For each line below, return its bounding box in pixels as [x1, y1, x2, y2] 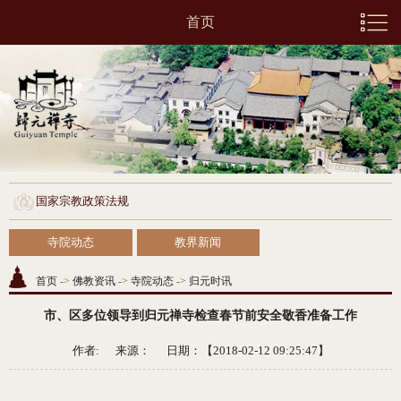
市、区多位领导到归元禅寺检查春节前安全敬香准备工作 [44, 309, 357, 323]
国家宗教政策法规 [36, 194, 129, 209]
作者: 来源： [72, 344, 150, 358]
